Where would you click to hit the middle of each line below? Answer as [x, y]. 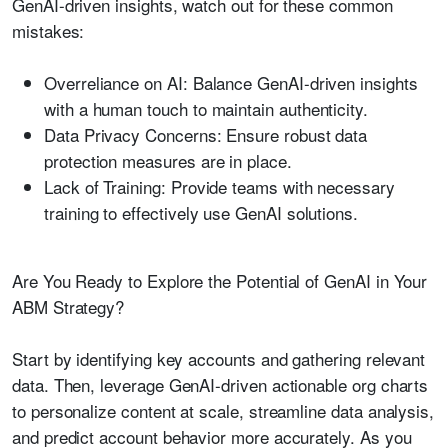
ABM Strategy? [68, 306]
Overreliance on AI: [116, 82]
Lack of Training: [107, 186]
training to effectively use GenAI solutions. [201, 212]
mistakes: [48, 30]
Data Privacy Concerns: [135, 134]
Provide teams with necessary [282, 186]
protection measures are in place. [168, 160]
